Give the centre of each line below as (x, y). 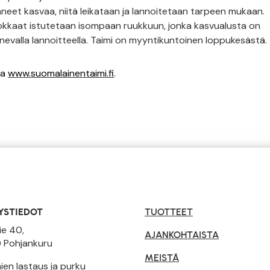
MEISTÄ (162, 258)
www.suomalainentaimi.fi (61, 73)
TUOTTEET (169, 212)
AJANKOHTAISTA (182, 235)
